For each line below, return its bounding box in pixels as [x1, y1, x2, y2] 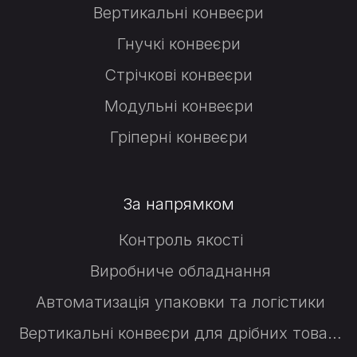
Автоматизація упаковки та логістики [36, 292, 325, 312]
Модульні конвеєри [104, 96, 253, 116]
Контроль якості [118, 230, 243, 250]
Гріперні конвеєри [109, 127, 248, 147]
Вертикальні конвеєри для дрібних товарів [328, 324, 342, 343]
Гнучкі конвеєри [116, 34, 241, 54]
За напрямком [123, 194, 234, 214]
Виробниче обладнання [90, 261, 271, 281]
